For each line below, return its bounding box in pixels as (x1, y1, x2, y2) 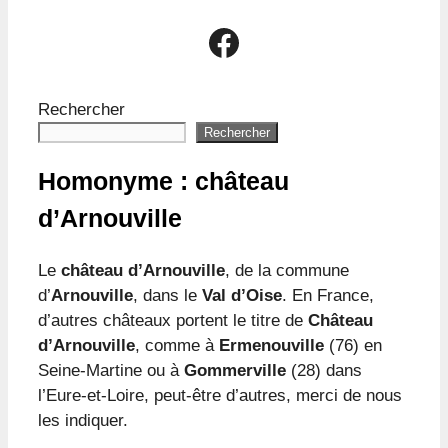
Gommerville (184, 361, 286, 381)
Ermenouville (219, 336, 324, 356)
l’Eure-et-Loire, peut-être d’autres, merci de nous (38, 386, 402, 406)
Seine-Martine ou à (38, 361, 184, 381)
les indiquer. (38, 411, 128, 431)
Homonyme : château (38, 167, 289, 196)
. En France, (282, 286, 374, 306)
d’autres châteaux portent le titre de (38, 311, 308, 331)
